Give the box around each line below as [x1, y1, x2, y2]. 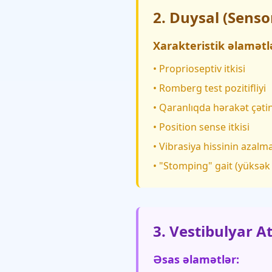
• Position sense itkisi [153, 120, 250, 134]
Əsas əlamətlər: [153, 252, 239, 267]
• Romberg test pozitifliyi [153, 81, 266, 95]
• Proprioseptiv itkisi [153, 62, 245, 75]
